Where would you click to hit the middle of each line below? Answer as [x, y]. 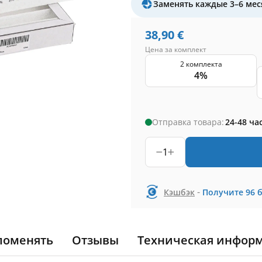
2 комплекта [201, 64]
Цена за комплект [176, 49]
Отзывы [95, 240]
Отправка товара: [188, 122]
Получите [223, 192]
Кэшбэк [179, 192]
